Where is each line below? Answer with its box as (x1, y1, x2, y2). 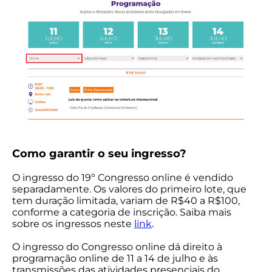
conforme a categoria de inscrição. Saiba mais (12, 206, 231, 218)
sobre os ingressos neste (12, 217, 134, 229)
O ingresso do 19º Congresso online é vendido (12, 171, 233, 183)
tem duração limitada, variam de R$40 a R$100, (12, 194, 240, 206)
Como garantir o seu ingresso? (12, 146, 186, 160)
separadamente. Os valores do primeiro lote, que (12, 183, 246, 195)
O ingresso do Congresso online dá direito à (12, 240, 222, 253)
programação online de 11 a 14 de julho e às (12, 252, 218, 264)
